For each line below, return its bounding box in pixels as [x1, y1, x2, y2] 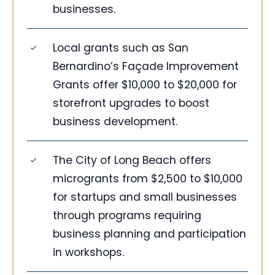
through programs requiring [53, 208, 201, 223]
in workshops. [53, 245, 124, 260]
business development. [53, 114, 177, 130]
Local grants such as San [53, 41, 188, 56]
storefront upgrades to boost [53, 96, 209, 111]
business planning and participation [53, 227, 246, 242]
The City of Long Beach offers [53, 153, 211, 168]
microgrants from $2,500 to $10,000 [53, 171, 242, 187]
